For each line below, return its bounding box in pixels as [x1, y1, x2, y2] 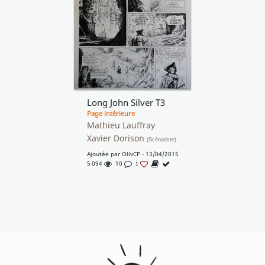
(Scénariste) [146, 137, 176, 143]
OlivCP [121, 150, 140, 159]
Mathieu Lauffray [86, 119, 155, 131]
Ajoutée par [86, 150, 122, 159]
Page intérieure [86, 109, 135, 118]
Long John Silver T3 [86, 97, 165, 109]
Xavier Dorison [86, 132, 147, 144]
